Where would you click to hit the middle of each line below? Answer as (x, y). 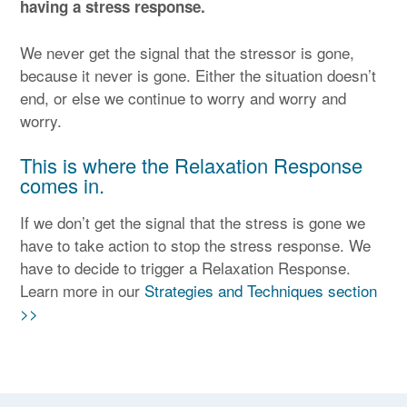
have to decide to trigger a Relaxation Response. (185, 268)
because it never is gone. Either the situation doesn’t (198, 75)
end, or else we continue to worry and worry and (183, 98)
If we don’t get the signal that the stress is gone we (193, 223)
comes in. (62, 184)
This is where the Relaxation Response (191, 164)
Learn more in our (82, 291)
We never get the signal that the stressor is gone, (187, 53)
